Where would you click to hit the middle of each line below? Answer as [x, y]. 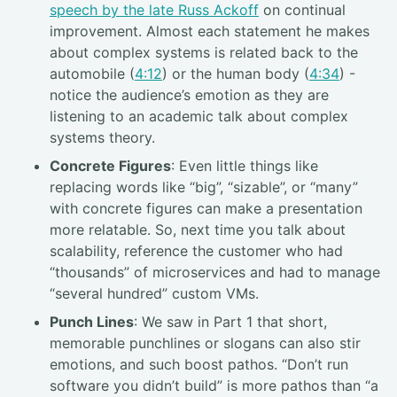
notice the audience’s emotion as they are [189, 94]
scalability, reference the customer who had [196, 250]
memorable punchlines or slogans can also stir [205, 343]
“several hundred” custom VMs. [154, 293]
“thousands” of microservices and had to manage [215, 272]
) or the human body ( [236, 73]
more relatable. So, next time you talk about [198, 229]
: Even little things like [245, 165]
